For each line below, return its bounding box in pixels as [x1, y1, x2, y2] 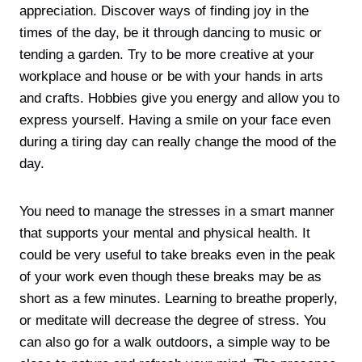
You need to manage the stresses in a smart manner [19, 203, 335, 219]
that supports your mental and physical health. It [19, 225, 310, 241]
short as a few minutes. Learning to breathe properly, [19, 290, 338, 306]
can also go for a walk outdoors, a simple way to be [19, 334, 330, 350]
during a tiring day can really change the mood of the [19, 133, 336, 149]
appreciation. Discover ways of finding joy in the [19, 2, 309, 19]
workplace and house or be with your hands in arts [19, 68, 323, 84]
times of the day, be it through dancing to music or [19, 24, 322, 40]
